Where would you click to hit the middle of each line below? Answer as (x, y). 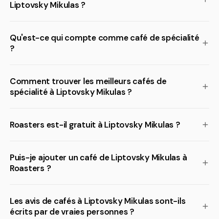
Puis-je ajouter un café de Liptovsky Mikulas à (99, 157)
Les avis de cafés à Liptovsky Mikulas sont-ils (98, 201)
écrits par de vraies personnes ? (72, 212)
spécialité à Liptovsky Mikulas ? (71, 92)
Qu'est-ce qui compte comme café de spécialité (105, 38)
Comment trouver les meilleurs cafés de (88, 81)
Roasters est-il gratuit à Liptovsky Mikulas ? (95, 125)
